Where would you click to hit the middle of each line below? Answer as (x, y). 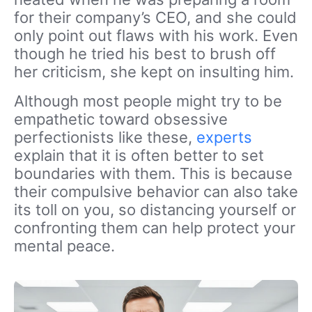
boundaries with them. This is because (153, 174)
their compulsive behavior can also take (156, 192)
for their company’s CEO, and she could (155, 18)
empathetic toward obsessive (121, 119)
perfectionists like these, (105, 138)
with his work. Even (226, 36)
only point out (65, 36)
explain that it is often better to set (139, 156)
